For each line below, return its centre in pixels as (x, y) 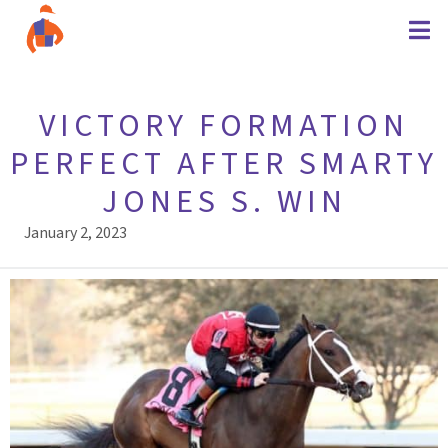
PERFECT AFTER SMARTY (224, 164)
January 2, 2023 (75, 233)
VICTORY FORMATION (224, 126)
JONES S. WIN (224, 202)
